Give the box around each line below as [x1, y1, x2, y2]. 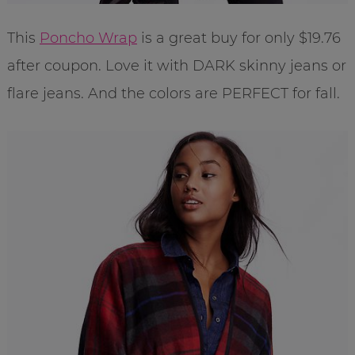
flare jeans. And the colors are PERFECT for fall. [6, 85, 340, 103]
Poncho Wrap [39, 29, 137, 48]
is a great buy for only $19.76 [136, 29, 341, 48]
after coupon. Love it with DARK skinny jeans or [6, 57, 346, 75]
